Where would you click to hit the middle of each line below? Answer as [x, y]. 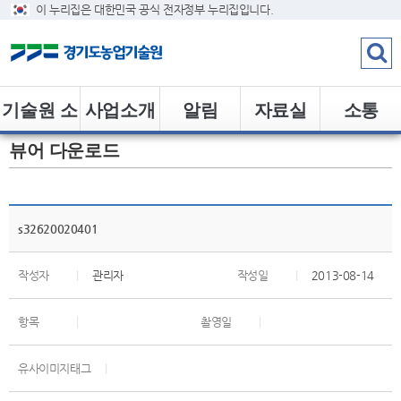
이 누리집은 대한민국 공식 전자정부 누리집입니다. [155, 9]
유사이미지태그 [55, 368]
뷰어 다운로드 [64, 149]
